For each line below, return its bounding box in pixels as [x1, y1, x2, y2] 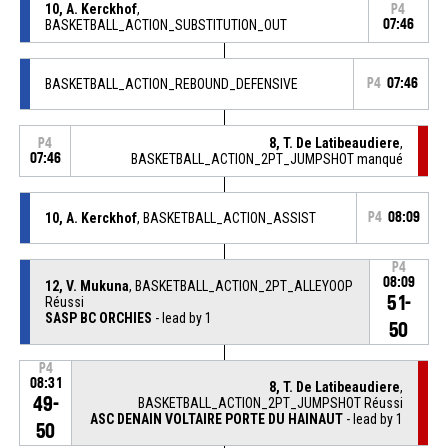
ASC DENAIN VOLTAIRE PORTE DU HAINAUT [90, 410, 344, 427]
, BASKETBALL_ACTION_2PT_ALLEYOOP [128, 277, 353, 294]
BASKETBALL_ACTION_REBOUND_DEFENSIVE [44, 75, 298, 92]
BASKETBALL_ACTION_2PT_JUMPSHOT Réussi [138, 394, 404, 411]
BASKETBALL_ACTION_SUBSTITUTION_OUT [44, 16, 287, 33]
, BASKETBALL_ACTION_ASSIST [136, 209, 316, 226]
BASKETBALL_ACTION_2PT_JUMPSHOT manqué [131, 150, 404, 167]
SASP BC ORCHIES [44, 309, 152, 326]
